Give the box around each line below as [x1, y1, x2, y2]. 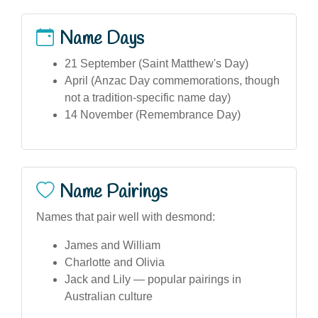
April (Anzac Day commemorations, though [65, 74, 280, 87]
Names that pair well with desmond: [36, 210, 215, 223]
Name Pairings [60, 180, 168, 204]
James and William [65, 238, 160, 251]
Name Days [60, 26, 144, 51]
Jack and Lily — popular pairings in [65, 273, 241, 285]
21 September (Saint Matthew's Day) [65, 57, 248, 70]
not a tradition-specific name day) [65, 91, 231, 104]
